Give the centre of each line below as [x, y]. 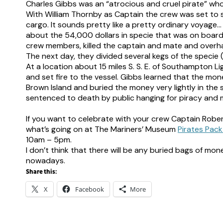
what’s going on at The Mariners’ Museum [102, 129]
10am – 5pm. [49, 140]
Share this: [41, 172]
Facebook [90, 189]
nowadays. [46, 161]
